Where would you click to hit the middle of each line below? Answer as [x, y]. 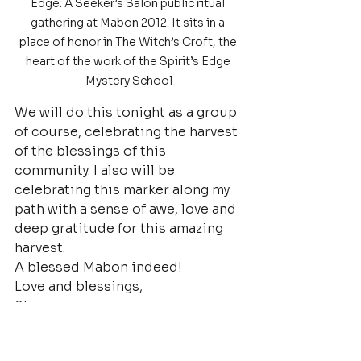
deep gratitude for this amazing [120, 228]
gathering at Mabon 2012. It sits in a [129, 23]
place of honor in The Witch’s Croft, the [129, 42]
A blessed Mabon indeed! [98, 267]
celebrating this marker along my [124, 190]
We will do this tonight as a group [127, 112]
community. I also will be [96, 170]
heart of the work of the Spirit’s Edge [129, 61]
